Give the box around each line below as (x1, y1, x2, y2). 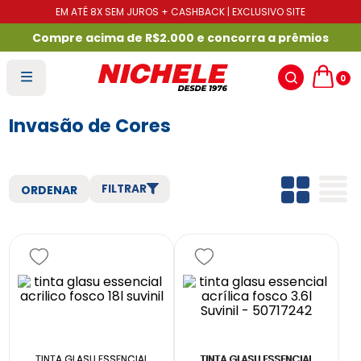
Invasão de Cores (9, 113, 172, 139)
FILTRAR (101, 181, 147, 197)
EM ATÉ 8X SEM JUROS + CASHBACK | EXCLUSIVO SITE (56, 5, 305, 19)
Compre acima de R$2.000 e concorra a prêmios (32, 29, 329, 46)
